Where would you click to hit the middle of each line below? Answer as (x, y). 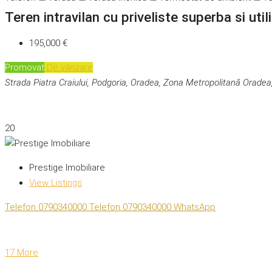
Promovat (25, 68)
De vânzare (69, 68)
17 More (22, 253)
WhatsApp (195, 207)
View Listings (56, 183)
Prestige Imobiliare (67, 168)
